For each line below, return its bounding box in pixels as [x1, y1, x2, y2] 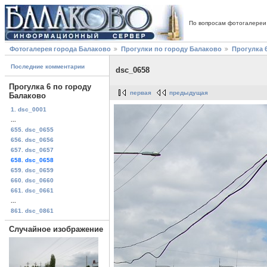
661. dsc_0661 [11, 187, 54, 194]
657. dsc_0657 [11, 146, 54, 153]
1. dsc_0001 [11, 105, 46, 113]
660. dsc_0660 [11, 176, 54, 184]
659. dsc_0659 [11, 166, 54, 173]
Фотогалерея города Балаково [10, 45, 111, 53]
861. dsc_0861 [11, 207, 54, 214]
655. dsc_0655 [11, 126, 54, 133]
